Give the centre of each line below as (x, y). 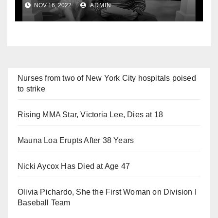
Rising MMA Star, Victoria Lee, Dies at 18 (91, 115)
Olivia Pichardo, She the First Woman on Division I (107, 192)
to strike (31, 89)
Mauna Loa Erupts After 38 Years (76, 141)
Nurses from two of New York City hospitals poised (107, 78)
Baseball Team (44, 203)
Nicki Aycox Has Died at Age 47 (74, 166)
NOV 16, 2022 (52, 6)
